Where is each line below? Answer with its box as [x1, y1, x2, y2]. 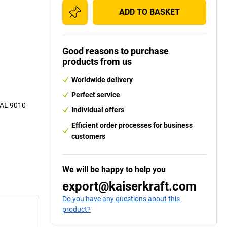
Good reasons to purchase [62, 45, 169, 56]
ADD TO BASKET [119, 7, 180, 17]
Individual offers [71, 105, 124, 114]
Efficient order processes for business [71, 121, 193, 129]
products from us [62, 56, 132, 67]
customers [71, 132, 105, 140]
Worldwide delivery [71, 75, 133, 84]
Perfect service [71, 90, 120, 99]
